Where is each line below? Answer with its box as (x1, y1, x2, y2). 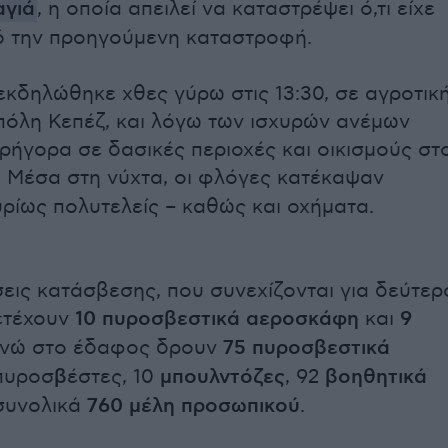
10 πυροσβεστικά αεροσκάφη (75, 307, 359, 332)
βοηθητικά (325, 365, 427, 390)
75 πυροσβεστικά (223, 336, 390, 361)
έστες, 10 (67, 365, 160, 389)
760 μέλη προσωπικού (87, 394, 300, 419)
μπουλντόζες (160, 365, 285, 390)
